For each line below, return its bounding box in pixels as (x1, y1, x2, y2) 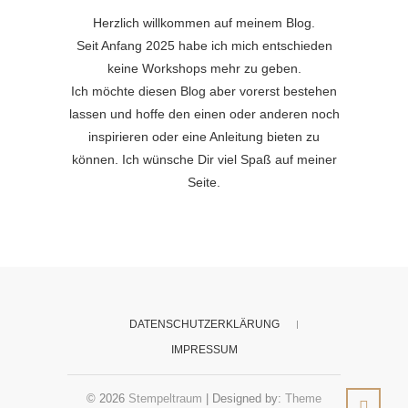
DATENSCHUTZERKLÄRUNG (128, 318, 280, 331)
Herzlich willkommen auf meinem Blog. (93, 15, 315, 31)
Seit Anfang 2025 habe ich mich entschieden (76, 38, 332, 54)
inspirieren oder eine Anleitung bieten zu (88, 129, 320, 145)
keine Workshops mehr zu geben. (107, 61, 301, 76)
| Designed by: (202, 392, 285, 406)
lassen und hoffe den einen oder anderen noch (68, 107, 340, 122)
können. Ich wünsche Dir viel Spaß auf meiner (71, 152, 337, 168)
